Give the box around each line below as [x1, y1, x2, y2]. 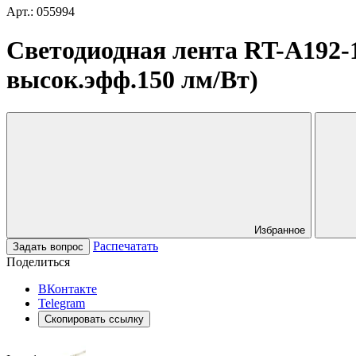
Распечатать [93, 238, 158, 253]
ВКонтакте [38, 281, 97, 296]
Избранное [254, 223, 305, 236]
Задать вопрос [13, 240, 83, 253]
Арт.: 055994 [6, 5, 75, 18]
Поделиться [6, 254, 70, 269]
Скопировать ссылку [44, 312, 144, 325]
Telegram [38, 296, 85, 310]
